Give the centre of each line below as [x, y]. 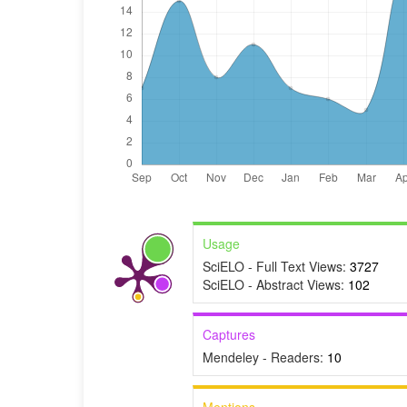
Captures [229, 335]
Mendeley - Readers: [265, 357]
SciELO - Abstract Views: [275, 285]
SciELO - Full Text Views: [276, 267]
